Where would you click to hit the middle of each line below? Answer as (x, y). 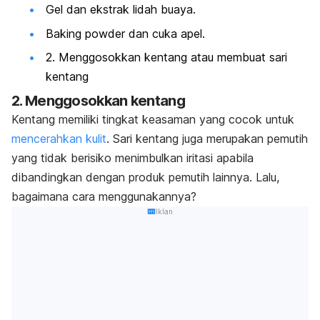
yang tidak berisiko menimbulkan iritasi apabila (132, 157)
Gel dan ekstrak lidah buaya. (121, 10)
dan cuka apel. (167, 33)
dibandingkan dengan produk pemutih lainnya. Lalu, (145, 177)
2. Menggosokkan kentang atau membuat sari (166, 57)
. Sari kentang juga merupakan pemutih (207, 138)
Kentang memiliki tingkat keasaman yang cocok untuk (153, 119)
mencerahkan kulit (59, 138)
